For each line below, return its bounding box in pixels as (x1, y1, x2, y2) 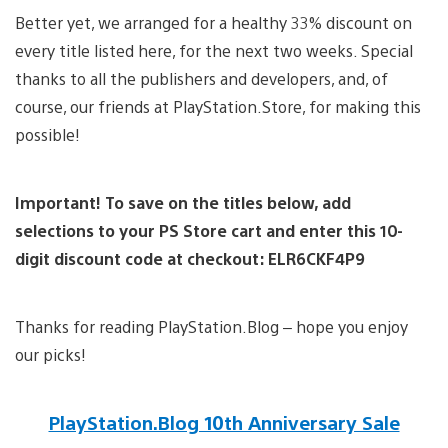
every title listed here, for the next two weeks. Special (15, 39, 413, 61)
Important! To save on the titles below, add (15, 191, 351, 213)
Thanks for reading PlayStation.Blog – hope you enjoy (15, 315, 408, 337)
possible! (15, 123, 80, 145)
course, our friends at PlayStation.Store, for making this (15, 95, 421, 117)
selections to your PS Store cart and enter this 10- (15, 219, 403, 241)
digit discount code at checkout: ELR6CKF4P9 (15, 247, 365, 269)
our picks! (15, 343, 86, 365)
